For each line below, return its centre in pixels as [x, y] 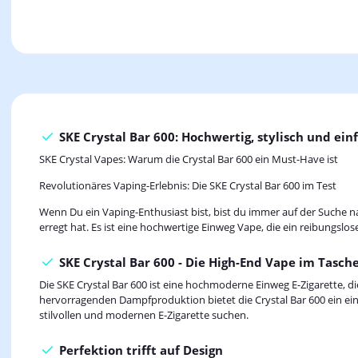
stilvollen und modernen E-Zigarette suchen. [144, 315]
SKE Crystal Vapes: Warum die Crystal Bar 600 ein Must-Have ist [189, 159]
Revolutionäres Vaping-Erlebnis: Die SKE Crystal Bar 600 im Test [188, 186]
